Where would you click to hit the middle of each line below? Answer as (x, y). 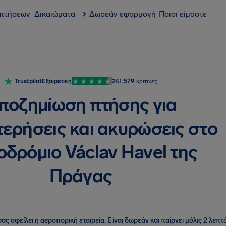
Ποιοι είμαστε (183, 14)
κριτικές (147, 81)
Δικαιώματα (55, 14)
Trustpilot (28, 81)
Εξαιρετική (56, 81)
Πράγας (81, 176)
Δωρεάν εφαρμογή (123, 14)
